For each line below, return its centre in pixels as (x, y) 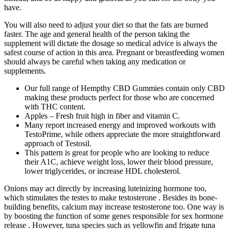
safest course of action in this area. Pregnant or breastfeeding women (114, 53)
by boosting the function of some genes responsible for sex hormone (114, 216)
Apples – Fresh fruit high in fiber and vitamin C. (102, 116)
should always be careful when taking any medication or (95, 62)
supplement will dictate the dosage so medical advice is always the (111, 43)
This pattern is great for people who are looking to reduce (117, 153)
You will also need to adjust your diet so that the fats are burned (106, 25)
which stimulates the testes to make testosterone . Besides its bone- (111, 198)
